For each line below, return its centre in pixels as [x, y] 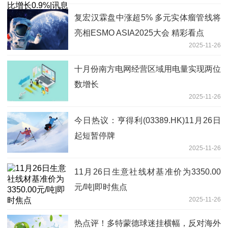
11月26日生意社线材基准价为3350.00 [148, 172]
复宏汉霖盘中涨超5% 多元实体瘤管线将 [148, 17]
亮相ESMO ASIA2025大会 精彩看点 [139, 33]
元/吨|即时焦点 [101, 187]
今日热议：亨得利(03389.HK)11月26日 [148, 120]
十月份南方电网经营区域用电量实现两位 [148, 69]
